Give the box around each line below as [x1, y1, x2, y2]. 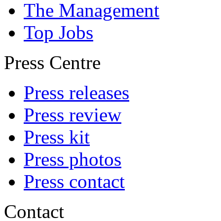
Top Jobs [24, 22, 93, 43]
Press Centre [4, 52, 101, 73]
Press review [24, 104, 121, 125]
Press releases [24, 82, 129, 103]
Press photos [24, 148, 121, 170]
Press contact [24, 171, 125, 192]
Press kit [24, 126, 90, 147]
